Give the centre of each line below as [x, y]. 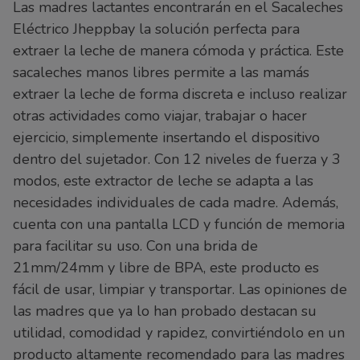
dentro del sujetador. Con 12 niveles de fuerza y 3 [177, 160]
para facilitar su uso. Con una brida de [135, 246]
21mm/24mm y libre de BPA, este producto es [166, 268]
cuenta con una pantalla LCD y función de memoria [179, 225]
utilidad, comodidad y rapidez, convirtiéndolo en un [179, 333]
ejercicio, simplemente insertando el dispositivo [166, 138]
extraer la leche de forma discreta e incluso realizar [180, 94]
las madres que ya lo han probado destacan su [165, 311]
